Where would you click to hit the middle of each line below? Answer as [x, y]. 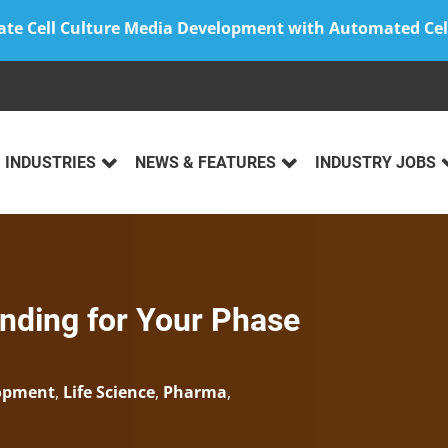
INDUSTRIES [50, 163]
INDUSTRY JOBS [375, 163]
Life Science [109, 392]
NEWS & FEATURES [205, 163]
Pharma [195, 392]
